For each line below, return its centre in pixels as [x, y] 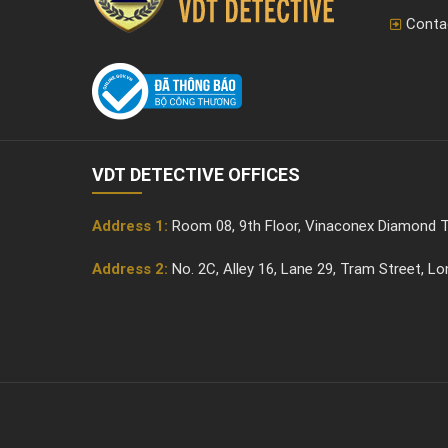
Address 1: [130, 225]
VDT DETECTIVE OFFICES [196, 174]
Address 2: [130, 269]
